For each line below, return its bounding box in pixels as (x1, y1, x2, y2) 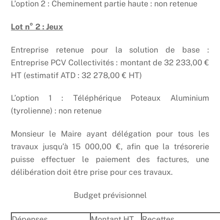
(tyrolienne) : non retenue (11, 106, 102, 116)
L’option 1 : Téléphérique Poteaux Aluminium (11, 93, 209, 103)
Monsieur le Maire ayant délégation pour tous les (11, 129, 209, 139)
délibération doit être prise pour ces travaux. (11, 167, 173, 177)
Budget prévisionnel (73, 191, 147, 200)
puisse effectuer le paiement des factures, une (11, 155, 209, 165)
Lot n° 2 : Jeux (11, 22, 63, 31)
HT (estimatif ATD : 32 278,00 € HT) (11, 70, 142, 80)
